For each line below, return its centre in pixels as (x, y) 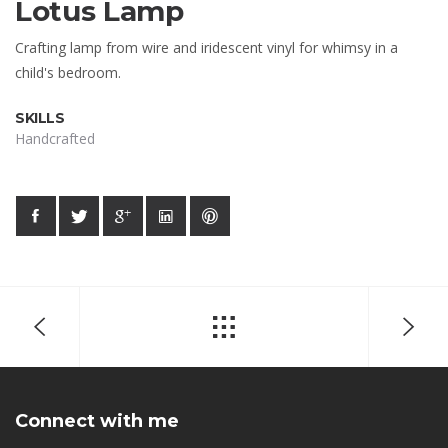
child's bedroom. (68, 72)
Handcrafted (55, 138)
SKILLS (40, 117)
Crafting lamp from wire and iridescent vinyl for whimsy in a (206, 47)
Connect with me (97, 420)
